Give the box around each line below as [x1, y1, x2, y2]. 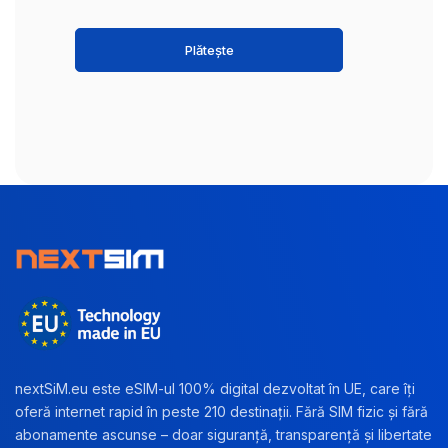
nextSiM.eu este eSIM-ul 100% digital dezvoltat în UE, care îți [15, 380, 415, 398]
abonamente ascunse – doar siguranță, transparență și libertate [15, 426, 432, 444]
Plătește [184, 42, 234, 59]
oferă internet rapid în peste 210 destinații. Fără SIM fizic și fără [15, 403, 428, 421]
